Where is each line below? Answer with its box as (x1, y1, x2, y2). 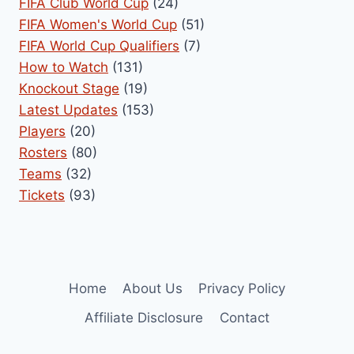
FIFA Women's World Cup (19, 16, 177, 32)
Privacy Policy (198, 280, 286, 296)
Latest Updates (19, 101, 118, 118)
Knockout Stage (19, 80, 119, 96)
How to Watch (19, 58, 108, 75)
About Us (122, 280, 183, 296)
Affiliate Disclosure (85, 310, 204, 326)
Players (19, 122, 66, 139)
